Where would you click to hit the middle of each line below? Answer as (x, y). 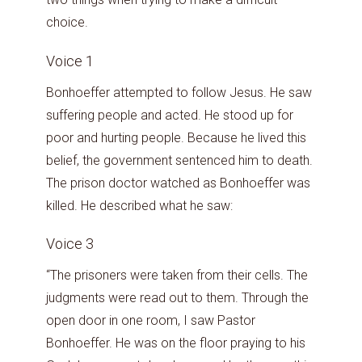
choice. (67, 23)
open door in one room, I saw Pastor (151, 321)
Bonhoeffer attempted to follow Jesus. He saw (179, 92)
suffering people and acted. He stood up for (170, 115)
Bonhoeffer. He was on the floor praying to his (176, 343)
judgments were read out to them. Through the (177, 298)
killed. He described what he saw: (139, 205)
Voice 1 (72, 61)
